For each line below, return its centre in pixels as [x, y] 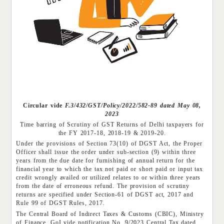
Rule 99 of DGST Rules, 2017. [60, 203]
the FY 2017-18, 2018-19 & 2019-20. [112, 133]
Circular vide [43, 105]
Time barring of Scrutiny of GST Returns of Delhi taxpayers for [112, 124]
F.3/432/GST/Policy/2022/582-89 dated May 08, [133, 105]
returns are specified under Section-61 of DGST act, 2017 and [105, 195]
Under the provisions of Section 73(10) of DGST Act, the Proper [109, 144]
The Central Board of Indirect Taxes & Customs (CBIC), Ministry [110, 214]
